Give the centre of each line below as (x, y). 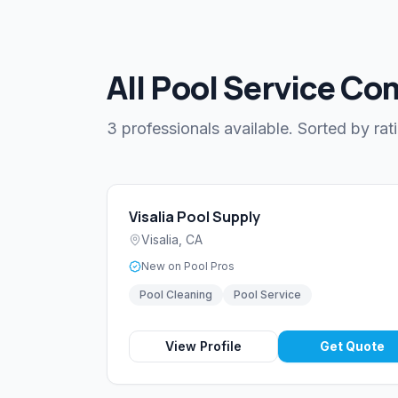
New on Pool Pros (188, 267)
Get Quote (352, 346)
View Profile (203, 346)
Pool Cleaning (176, 295)
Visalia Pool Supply (195, 217)
